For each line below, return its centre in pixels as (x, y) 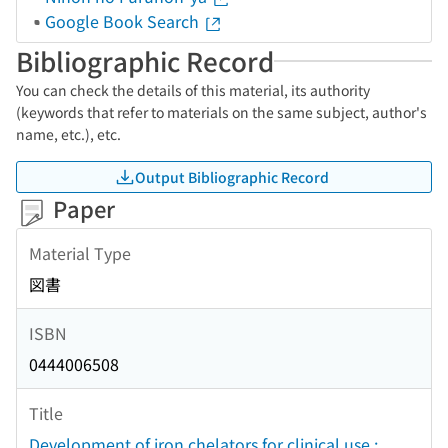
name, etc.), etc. (68, 134)
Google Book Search (124, 21)
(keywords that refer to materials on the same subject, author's (221, 112)
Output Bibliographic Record (232, 176)
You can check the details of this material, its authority (193, 90)
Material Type (80, 252)
